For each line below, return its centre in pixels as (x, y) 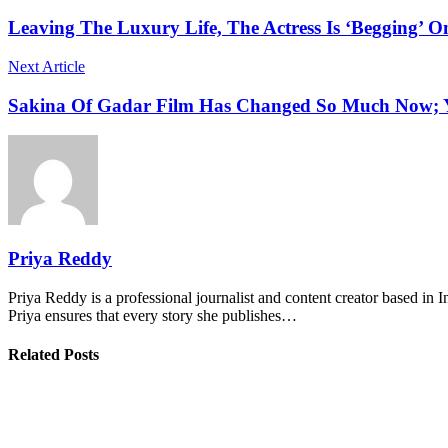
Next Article (46, 66)
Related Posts (53, 355)
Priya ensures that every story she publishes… (152, 315)
